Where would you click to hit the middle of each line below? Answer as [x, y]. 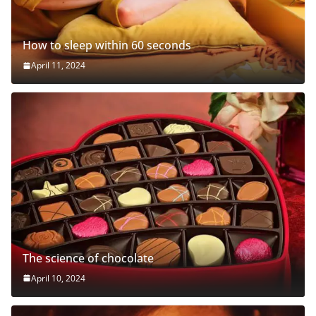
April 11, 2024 [58, 66]
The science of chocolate [88, 258]
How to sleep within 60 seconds [107, 45]
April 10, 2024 [58, 278]
